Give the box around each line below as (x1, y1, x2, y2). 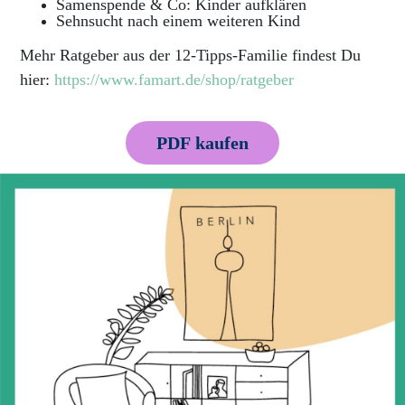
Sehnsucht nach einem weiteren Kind (56, 11, 301, 30)
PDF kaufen (156, 133, 249, 154)
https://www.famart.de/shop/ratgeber (54, 70, 295, 89)
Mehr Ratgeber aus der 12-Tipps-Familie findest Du (20, 45, 362, 64)
